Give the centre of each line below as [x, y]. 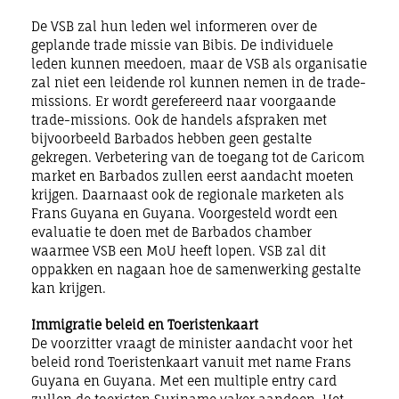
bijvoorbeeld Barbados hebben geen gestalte [171, 138]
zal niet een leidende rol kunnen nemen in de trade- [199, 82]
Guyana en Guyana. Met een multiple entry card [184, 380]
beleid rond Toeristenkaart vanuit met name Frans [191, 362]
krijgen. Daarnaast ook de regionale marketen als [187, 194]
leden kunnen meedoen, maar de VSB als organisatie [199, 63]
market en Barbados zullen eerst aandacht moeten [192, 175]
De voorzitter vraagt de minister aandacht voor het [192, 343]
